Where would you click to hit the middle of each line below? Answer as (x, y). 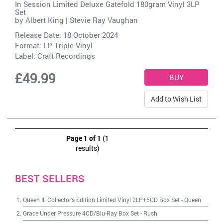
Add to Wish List (176, 99)
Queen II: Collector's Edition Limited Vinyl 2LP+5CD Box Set (101, 200)
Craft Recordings (66, 56)
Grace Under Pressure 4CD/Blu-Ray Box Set (81, 213)
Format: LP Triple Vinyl (54, 45)
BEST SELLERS (50, 178)
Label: (26, 56)
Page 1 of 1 (84, 138)
